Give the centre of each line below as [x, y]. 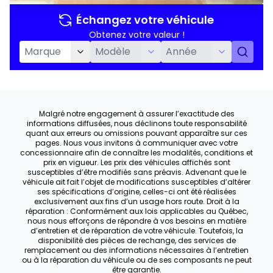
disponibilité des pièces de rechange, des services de [136, 241]
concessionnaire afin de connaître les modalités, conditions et [136, 153]
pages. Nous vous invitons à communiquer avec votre [136, 143]
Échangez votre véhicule [145, 20]
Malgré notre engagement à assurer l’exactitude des [136, 114]
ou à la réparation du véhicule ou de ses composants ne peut [136, 260]
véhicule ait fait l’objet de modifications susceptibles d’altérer [136, 182]
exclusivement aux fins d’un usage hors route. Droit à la [136, 202]
